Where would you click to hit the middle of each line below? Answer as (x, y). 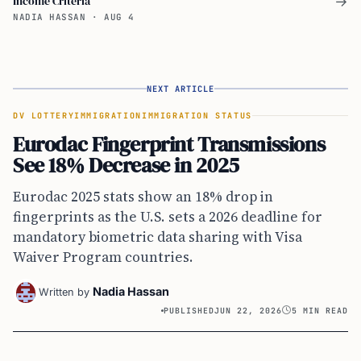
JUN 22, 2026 (249, 310)
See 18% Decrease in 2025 (126, 165)
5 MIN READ (320, 310)
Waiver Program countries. (103, 257)
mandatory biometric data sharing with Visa (158, 237)
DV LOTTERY (44, 115)
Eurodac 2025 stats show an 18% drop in (143, 196)
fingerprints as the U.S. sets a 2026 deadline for (168, 216)
